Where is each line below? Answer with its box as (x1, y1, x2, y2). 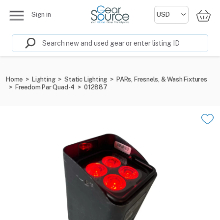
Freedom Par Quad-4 (15, 83, 75, 91)
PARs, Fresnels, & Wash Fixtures (116, 76, 207, 83)
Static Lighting (64, 76, 108, 83)
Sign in (31, 11, 51, 18)
